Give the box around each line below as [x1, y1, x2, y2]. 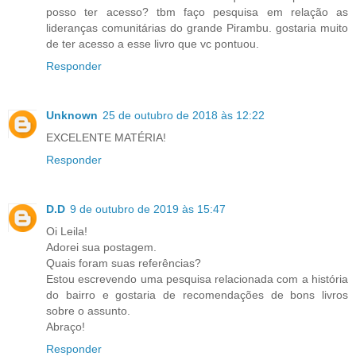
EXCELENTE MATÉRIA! [46, 131, 166, 145]
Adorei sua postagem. [46, 241, 157, 254]
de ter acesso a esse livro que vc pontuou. [46, 37, 259, 51]
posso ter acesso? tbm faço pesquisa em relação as [46, 6, 348, 19]
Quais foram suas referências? [46, 257, 201, 270]
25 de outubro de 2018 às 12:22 [103, 109, 265, 122]
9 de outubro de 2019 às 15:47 [70, 203, 226, 216]
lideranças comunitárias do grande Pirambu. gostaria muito [46, 21, 348, 35]
